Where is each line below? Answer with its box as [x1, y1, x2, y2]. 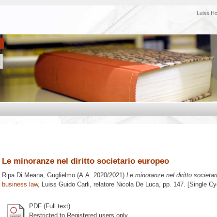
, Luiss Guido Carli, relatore [38, 181, 116, 188]
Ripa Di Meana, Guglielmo [2, 171, 75, 179]
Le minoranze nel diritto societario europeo [2, 156, 169, 166]
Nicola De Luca [116, 181, 159, 188]
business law [2, 181, 38, 188]
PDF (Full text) [29, 202, 70, 210]
